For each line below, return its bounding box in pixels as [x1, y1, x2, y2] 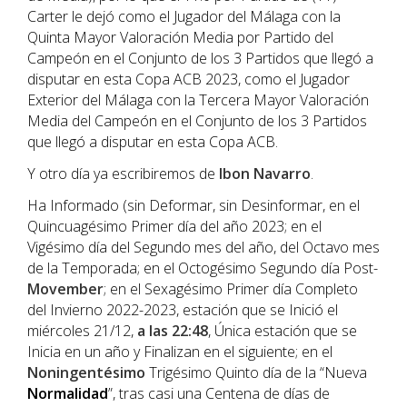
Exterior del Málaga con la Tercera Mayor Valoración [27, 90, 369, 111]
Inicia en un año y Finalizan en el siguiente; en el [27, 342, 333, 362]
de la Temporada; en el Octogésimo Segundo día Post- [27, 258, 378, 279]
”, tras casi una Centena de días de [108, 383, 330, 404]
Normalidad [27, 383, 108, 404]
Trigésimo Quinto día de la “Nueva [145, 362, 367, 383]
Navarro [253, 164, 311, 184]
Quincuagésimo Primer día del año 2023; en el [27, 216, 322, 237]
